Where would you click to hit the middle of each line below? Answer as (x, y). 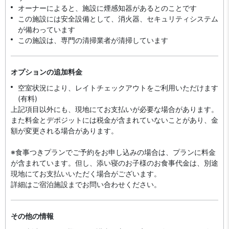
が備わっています (47, 29)
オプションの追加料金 (47, 72)
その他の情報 (32, 216)
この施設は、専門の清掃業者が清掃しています (93, 40)
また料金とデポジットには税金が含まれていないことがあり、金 (114, 120)
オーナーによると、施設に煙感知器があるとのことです (107, 8)
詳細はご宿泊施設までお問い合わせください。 (86, 184)
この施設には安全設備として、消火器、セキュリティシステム (118, 19)
